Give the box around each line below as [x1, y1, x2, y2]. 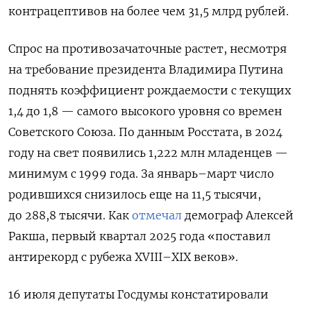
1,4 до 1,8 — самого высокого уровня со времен [8, 103, 282, 118]
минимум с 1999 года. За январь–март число [8, 166, 274, 180]
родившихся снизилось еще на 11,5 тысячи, [8, 187, 261, 201]
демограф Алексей [182, 208, 294, 222]
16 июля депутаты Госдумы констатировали [8, 287, 269, 301]
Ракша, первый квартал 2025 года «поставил [8, 228, 271, 243]
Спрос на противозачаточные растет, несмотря [8, 41, 287, 56]
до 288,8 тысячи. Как [8, 208, 132, 222]
